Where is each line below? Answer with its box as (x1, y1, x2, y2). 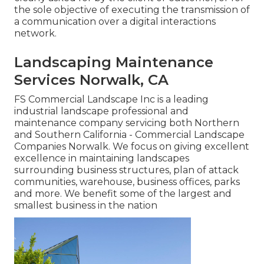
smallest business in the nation (14, 200, 157, 212)
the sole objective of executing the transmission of (14, 4, 250, 16)
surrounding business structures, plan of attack (14, 164, 239, 176)
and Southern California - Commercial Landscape (14, 129, 245, 141)
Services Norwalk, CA (14, 71, 169, 89)
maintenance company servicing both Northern (14, 117, 239, 129)
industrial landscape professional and (14, 105, 189, 117)
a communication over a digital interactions (14, 16, 216, 28)
